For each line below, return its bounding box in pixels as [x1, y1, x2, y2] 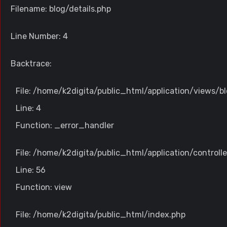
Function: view [16, 182, 72, 192]
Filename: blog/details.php [11, 4, 111, 14]
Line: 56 [16, 165, 46, 175]
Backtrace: [11, 59, 52, 68]
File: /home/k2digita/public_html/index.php [16, 210, 185, 219]
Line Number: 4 [11, 31, 68, 41]
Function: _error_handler [16, 121, 114, 130]
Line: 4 [16, 103, 41, 113]
